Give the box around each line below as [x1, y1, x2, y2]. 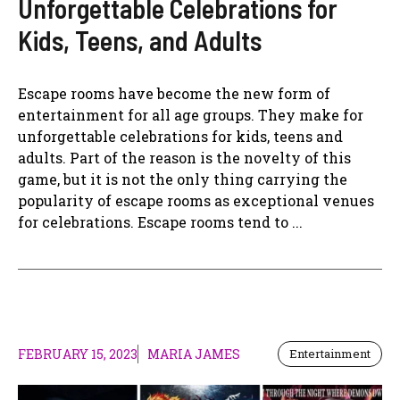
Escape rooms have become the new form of [18, 84, 330, 104]
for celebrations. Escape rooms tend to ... [18, 212, 303, 232]
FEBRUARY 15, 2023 [18, 346, 137, 363]
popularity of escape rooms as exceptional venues [18, 191, 374, 211]
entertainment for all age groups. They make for [18, 105, 363, 125]
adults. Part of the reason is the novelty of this [18, 148, 351, 168]
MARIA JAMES [147, 346, 240, 363]
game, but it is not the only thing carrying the [18, 170, 347, 189]
